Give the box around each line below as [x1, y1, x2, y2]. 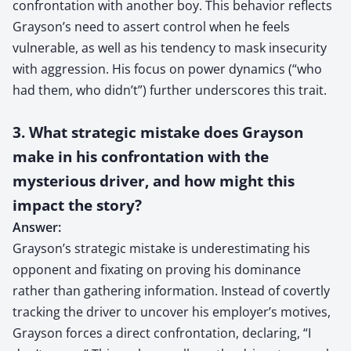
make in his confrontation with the [13, 146, 269, 166]
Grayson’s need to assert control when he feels [13, 17, 290, 35]
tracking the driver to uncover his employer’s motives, [13, 302, 331, 320]
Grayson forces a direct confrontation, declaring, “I [13, 324, 311, 342]
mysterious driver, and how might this [13, 170, 295, 190]
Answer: [13, 218, 61, 236]
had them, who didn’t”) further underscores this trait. [13, 81, 327, 99]
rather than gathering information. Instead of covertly [13, 281, 330, 299]
